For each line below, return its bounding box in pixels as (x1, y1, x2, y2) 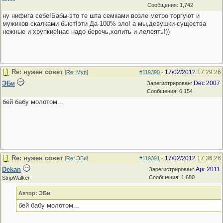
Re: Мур (66, 69, 87, 75)
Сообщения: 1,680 (149, 174, 195, 180)
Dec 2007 (194, 80, 220, 87)
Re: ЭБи (66, 155, 87, 161)
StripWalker (2, 175, 30, 181)
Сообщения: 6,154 (147, 88, 193, 94)
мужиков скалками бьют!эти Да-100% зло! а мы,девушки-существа (2, 20, 206, 27)
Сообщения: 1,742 (147, 2, 193, 8)
